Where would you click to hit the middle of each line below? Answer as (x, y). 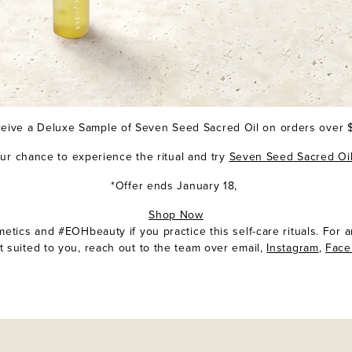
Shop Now (176, 214)
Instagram (293, 247)
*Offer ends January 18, (176, 185)
